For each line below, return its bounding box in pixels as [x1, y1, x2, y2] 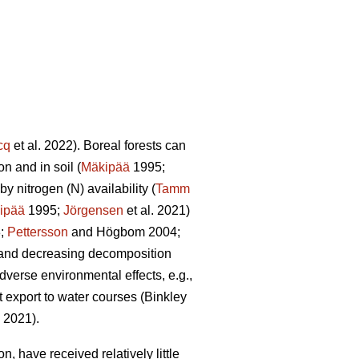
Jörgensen [63, 204, 123, 218]
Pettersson [7, 225, 68, 240]
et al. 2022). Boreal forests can [10, 139, 186, 153]
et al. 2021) [123, 204, 190, 218]
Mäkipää [81, 160, 130, 175]
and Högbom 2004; [68, 225, 180, 240]
